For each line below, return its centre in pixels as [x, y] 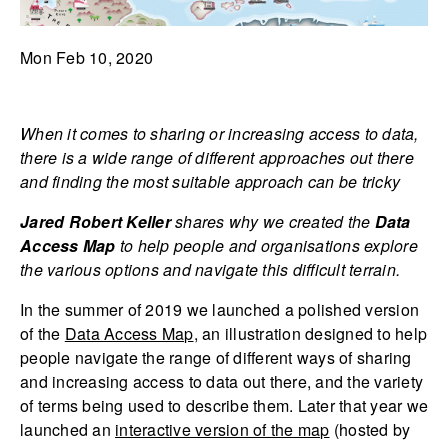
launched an [67, 430]
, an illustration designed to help [310, 334]
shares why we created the [270, 222]
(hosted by [370, 430]
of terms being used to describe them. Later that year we [224, 406]
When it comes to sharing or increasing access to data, [219, 134]
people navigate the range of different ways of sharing [216, 358]
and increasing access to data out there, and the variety [221, 382]
